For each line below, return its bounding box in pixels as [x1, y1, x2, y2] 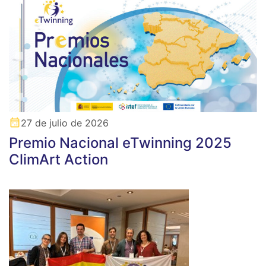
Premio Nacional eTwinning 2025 [9, 134, 232, 152]
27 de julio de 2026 [21, 117, 109, 129]
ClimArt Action [9, 151, 108, 169]
